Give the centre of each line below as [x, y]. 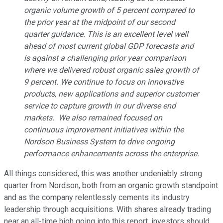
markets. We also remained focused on [93, 118]
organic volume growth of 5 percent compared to [109, 10]
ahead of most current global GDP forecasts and [109, 46]
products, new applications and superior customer [111, 94]
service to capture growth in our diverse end [100, 106]
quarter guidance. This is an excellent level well [106, 34]
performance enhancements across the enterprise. [111, 154]
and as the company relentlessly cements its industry [97, 198]
